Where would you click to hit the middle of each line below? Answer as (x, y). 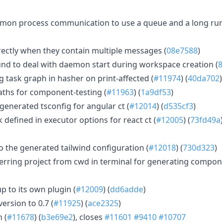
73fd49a (205, 120)
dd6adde (127, 189)
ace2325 (103, 203)
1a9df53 (156, 92)
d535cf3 (178, 106)
